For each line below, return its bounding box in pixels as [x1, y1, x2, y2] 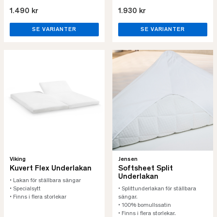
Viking [10, 156, 26, 162]
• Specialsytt [10, 186, 42, 192]
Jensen [118, 156, 138, 162]
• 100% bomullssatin [118, 202, 171, 208]
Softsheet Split [118, 165, 173, 172]
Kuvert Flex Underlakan [10, 165, 92, 172]
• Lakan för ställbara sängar [10, 178, 81, 184]
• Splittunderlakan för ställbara [118, 186, 196, 192]
